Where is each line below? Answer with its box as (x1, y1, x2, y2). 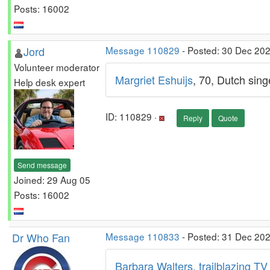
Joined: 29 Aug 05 (14, 172, 90, 186)
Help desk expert (14, 75, 85, 89)
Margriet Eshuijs (115, 72, 193, 87)
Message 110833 (105, 230, 180, 243)
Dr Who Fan (12, 230, 70, 245)
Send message (17, 159, 67, 170)
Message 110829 (105, 43, 180, 57)
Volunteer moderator (14, 60, 99, 74)
